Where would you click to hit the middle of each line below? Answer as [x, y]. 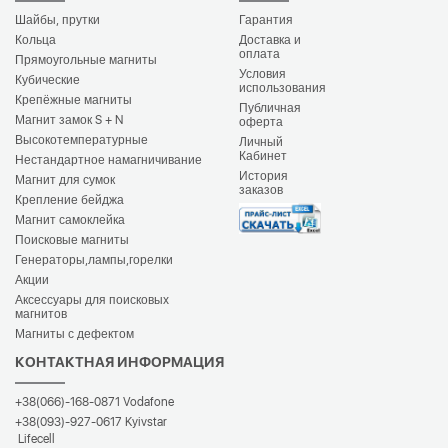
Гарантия [266, 20]
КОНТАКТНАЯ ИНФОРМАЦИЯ [119, 362]
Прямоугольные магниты [86, 60]
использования [282, 88]
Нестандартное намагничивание [108, 160]
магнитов [41, 314]
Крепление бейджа [69, 200]
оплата [259, 54]
